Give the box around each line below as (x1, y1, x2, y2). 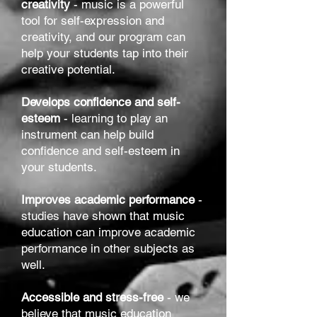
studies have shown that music (21, 209, 185, 224)
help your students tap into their (21, 46, 188, 61)
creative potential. (21, 62, 115, 77)
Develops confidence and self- (21, 95, 180, 110)
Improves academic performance (21, 192, 195, 207)
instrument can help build (21, 127, 154, 142)
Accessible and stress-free (21, 290, 163, 305)
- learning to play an (60, 111, 168, 126)
